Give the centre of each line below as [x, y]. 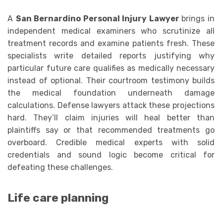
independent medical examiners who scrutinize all [111, 31]
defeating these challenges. [60, 167]
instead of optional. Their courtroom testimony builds [111, 81]
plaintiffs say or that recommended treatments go [111, 130]
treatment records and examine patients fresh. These [111, 44]
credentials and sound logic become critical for [111, 155]
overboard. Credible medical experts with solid [111, 143]
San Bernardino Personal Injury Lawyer [99, 19]
